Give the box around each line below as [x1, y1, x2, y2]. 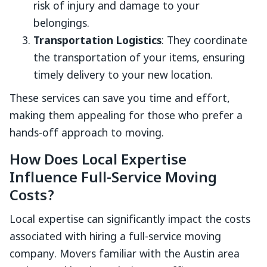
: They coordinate [162, 35, 247, 48]
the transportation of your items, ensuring [33, 52, 245, 66]
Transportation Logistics [33, 35, 162, 48]
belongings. [33, 17, 89, 31]
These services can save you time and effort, [10, 92, 230, 106]
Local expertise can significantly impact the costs [10, 213, 250, 227]
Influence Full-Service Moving [10, 169, 217, 188]
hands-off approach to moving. [10, 127, 164, 141]
